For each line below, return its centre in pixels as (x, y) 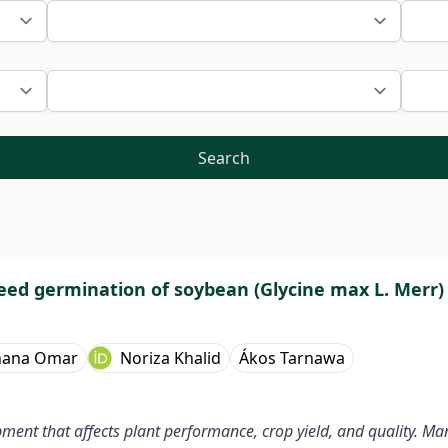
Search (223, 157)
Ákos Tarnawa (292, 358)
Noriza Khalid (170, 358)
